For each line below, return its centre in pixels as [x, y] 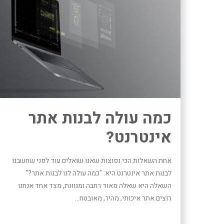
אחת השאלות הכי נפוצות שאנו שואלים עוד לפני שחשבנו [91, 160]
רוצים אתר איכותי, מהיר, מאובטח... [123, 198]
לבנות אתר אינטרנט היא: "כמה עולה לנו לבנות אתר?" [98, 173]
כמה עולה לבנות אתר [100, 118]
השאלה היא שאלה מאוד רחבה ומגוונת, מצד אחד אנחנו [94, 185]
